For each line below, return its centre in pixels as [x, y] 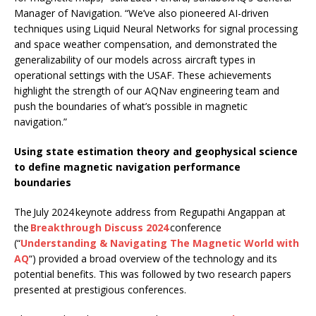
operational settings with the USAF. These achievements [143, 75]
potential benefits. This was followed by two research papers [153, 274]
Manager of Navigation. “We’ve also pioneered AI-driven [141, 13]
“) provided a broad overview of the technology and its [153, 258]
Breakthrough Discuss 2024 [99, 227]
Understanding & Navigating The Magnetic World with [160, 243]
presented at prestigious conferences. [102, 289]
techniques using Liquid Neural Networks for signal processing [156, 28]
